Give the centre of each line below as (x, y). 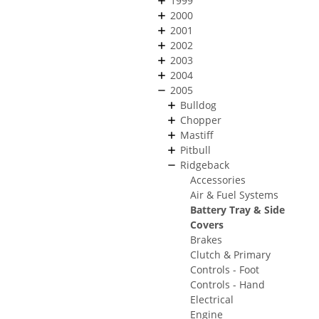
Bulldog (198, 105)
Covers (207, 224)
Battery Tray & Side (237, 209)
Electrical (212, 299)
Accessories (218, 179)
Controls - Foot (225, 269)
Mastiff (197, 135)
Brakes (206, 239)
